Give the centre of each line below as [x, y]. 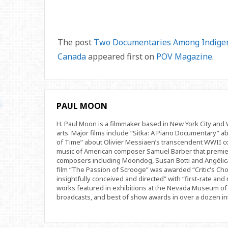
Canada [72, 56]
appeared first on [121, 56]
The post [76, 42]
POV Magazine [184, 56]
